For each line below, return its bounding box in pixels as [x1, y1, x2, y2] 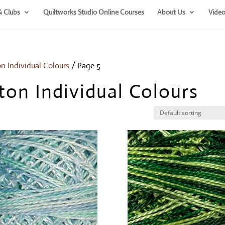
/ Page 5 [69, 60, 101, 71]
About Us [157, 7, 185, 17]
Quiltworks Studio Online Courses [43, 7, 144, 17]
